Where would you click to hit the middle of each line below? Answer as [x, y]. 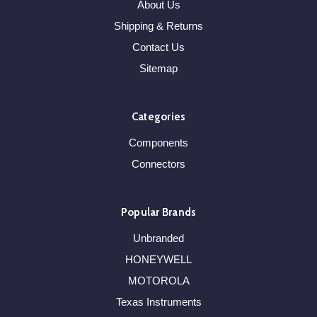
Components [158, 143]
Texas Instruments [158, 302]
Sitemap [158, 69]
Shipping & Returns [158, 26]
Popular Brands [158, 213]
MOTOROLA [158, 281]
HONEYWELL [158, 260]
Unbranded [158, 238]
